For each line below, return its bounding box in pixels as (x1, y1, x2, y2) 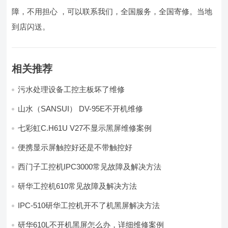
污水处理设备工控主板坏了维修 (18, 84, 125, 94)
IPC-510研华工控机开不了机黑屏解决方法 (18, 201, 160, 210)
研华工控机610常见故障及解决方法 (18, 181, 137, 190)
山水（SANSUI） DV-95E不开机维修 (18, 104, 144, 113)
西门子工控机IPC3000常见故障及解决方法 (18, 162, 162, 171)
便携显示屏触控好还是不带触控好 (18, 142, 133, 152)
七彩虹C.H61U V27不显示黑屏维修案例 (18, 123, 152, 132)
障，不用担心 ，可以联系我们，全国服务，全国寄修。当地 (12, 7, 213, 16)
